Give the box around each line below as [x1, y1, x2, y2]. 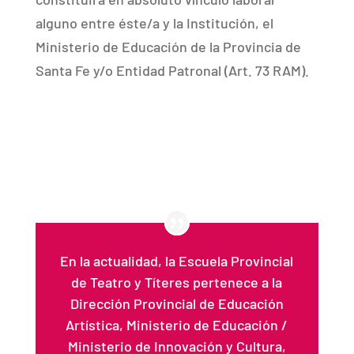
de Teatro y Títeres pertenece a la [71, 273, 283, 292]
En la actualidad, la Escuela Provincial [60, 252, 294, 270]
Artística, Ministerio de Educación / [66, 316, 288, 334]
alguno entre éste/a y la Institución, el [35, 13, 273, 32]
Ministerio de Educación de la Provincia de [35, 37, 301, 55]
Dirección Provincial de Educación [70, 295, 284, 313]
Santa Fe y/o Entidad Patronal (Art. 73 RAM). [35, 61, 309, 79]
